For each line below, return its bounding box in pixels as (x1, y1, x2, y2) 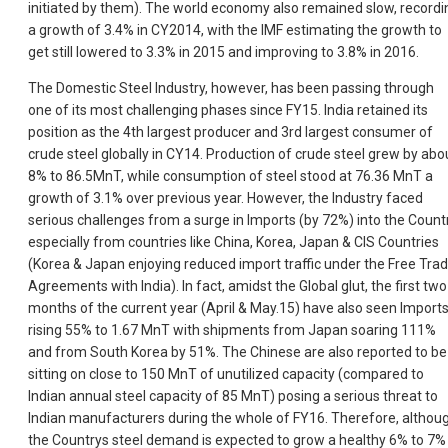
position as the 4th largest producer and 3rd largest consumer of (28, 124, 433, 141)
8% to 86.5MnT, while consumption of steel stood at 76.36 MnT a (28, 168, 433, 185)
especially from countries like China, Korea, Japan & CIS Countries (28, 234, 439, 251)
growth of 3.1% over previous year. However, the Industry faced (28, 190, 423, 207)
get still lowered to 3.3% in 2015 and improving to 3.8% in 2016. (28, 44, 419, 61)
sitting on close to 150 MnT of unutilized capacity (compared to (28, 366, 424, 383)
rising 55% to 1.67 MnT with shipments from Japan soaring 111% (28, 322, 436, 339)
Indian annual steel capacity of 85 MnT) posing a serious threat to (28, 388, 438, 405)
